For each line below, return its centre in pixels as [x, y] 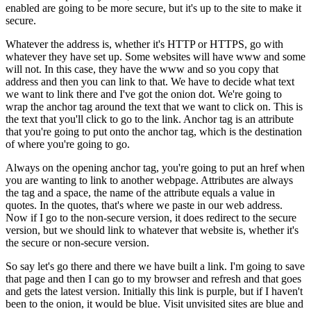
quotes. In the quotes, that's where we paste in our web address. [144, 205]
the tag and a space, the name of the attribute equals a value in [140, 193]
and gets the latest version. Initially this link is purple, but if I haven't [154, 292]
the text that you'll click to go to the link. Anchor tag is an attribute [150, 119]
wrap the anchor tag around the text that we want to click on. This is [154, 107]
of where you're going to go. [68, 144]
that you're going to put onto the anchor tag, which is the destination [154, 132]
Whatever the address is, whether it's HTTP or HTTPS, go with [144, 44]
